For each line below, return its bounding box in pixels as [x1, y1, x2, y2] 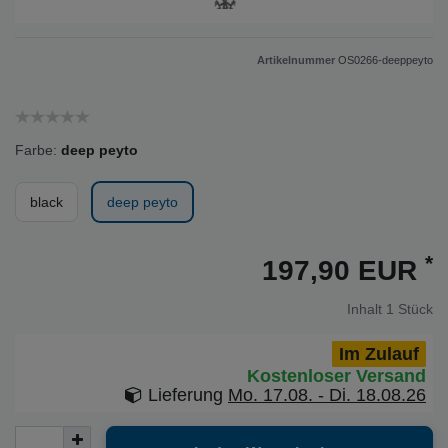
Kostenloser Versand [247, 366, 426, 387]
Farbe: [15, 142, 57, 159]
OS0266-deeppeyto [338, 54, 433, 67]
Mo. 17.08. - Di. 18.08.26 [228, 385, 426, 406]
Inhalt [347, 301, 386, 318]
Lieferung [143, 385, 228, 406]
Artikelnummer [257, 54, 338, 67]
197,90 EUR [262, 255, 425, 287]
